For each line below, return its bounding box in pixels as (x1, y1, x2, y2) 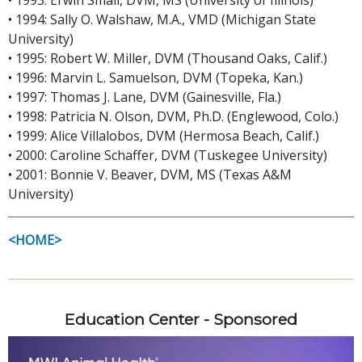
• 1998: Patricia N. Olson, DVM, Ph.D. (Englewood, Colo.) (8, 107, 339, 125)
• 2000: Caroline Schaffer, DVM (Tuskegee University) (8, 145, 327, 164)
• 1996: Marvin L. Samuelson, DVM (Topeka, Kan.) (8, 68, 303, 86)
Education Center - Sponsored (65, 309, 297, 329)
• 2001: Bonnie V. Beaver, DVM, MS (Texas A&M (8, 165, 292, 183)
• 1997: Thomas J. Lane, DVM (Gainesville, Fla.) (8, 87, 281, 106)
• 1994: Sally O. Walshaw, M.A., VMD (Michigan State (8, 10, 316, 28)
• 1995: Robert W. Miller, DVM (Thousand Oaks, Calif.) (8, 48, 327, 67)
